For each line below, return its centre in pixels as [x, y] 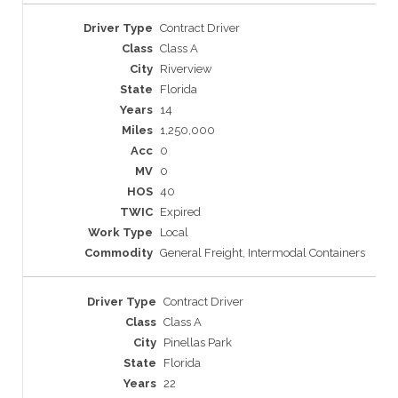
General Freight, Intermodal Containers [263, 253]
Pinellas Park [198, 342]
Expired [180, 212]
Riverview [186, 69]
